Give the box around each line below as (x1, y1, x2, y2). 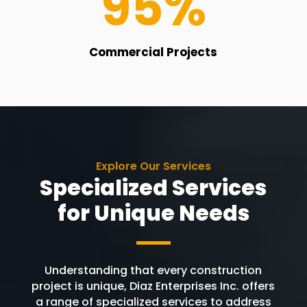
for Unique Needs (57, 198, 249, 229)
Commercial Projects (89, 44, 218, 61)
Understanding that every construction (45, 262, 262, 279)
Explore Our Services (95, 158, 211, 175)
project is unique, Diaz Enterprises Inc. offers (32, 278, 275, 295)
